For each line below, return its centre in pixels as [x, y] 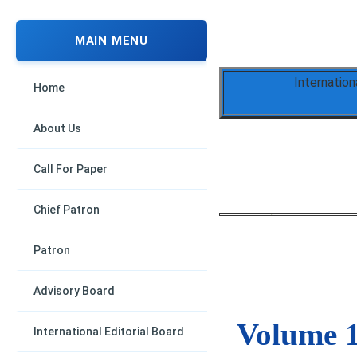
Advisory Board [74, 291]
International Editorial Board [109, 331]
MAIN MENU [112, 41]
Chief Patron [67, 210]
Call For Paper [71, 169]
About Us [57, 128]
